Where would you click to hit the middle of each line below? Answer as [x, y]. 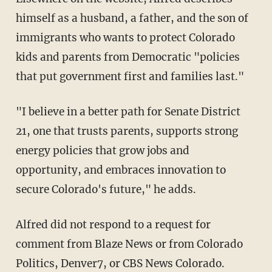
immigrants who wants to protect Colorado [125, 38]
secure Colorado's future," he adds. [106, 190]
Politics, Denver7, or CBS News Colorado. [120, 264]
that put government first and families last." [130, 77]
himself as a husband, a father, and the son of [132, 19]
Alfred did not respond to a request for [19, 225]
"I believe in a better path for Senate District [21, 112]
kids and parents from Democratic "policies [127, 57]
